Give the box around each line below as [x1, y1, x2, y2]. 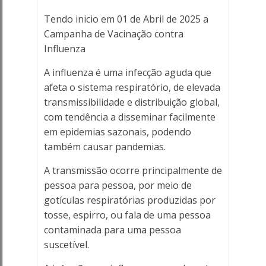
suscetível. [43, 238, 89, 251]
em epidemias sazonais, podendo [43, 125, 191, 138]
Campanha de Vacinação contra [43, 27, 183, 40]
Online [66, 71, 129, 97]
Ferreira [66, 46, 141, 71]
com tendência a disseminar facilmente [43, 110, 216, 123]
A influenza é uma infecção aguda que [43, 66, 211, 79]
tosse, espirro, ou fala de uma [43, 208, 179, 221]
